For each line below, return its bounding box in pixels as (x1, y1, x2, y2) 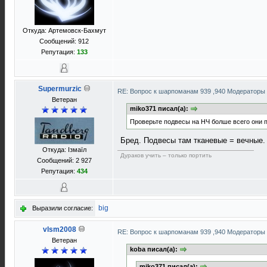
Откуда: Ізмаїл (42, 146, 86, 153)
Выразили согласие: (32, 204, 93, 212)
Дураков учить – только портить (120, 152, 212, 159)
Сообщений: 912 (39, 38, 89, 45)
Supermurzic (38, 85, 82, 93)
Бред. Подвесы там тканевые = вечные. (120, 136, 265, 145)
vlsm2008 (43, 225, 76, 234)
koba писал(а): (130, 246, 179, 253)
